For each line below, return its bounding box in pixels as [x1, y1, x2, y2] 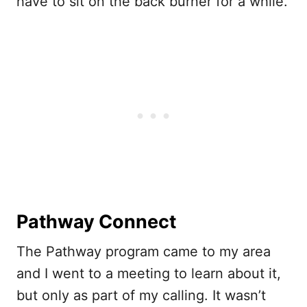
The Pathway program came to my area [16, 243, 271, 260]
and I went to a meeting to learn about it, [16, 265, 281, 282]
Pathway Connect [16, 210, 176, 233]
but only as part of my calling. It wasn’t [16, 286, 266, 304]
